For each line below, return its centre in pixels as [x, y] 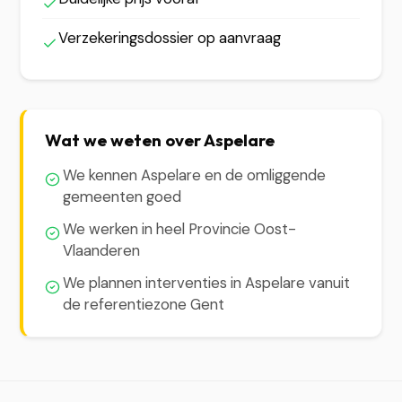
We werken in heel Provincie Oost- [180, 229]
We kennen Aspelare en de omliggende [195, 175]
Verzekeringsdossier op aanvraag [170, 38]
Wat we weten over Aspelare [160, 140]
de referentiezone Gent [144, 304]
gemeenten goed [122, 197]
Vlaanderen [102, 250]
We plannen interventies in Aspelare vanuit [207, 283]
